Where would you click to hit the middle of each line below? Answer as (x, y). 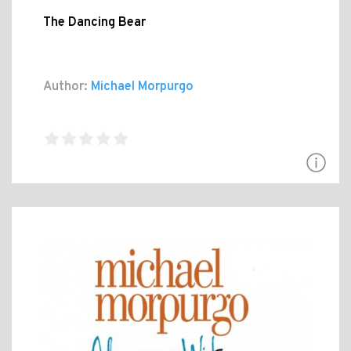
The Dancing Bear (94, 22)
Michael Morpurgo (141, 87)
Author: (65, 87)
